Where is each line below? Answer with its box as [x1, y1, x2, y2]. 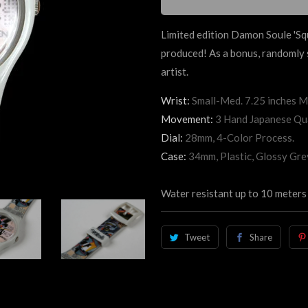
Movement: [161, 113, 215, 126]
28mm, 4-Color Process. [185, 131, 294, 144]
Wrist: [161, 94, 192, 107]
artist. [161, 65, 188, 78]
